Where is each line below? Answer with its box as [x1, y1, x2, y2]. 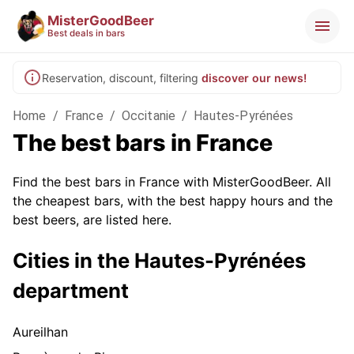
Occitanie [121, 108, 176, 123]
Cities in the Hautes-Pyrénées [13, 248, 306, 273]
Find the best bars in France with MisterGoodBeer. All [13, 174, 331, 190]
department [13, 278, 129, 303]
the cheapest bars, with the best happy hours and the [13, 193, 333, 209]
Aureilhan [13, 324, 68, 341]
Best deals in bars [47, 28, 125, 39]
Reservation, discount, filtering [42, 70, 198, 85]
